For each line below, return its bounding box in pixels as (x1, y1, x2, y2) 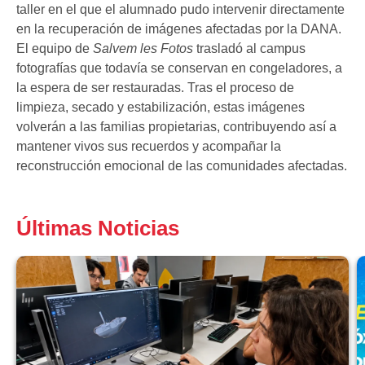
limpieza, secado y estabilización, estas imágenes (16, 99, 305, 114)
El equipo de (16, 41, 93, 55)
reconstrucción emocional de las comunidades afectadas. (16, 158, 347, 173)
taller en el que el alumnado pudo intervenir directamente (16, 2, 345, 16)
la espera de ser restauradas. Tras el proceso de (16, 80, 294, 95)
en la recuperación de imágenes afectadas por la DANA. (16, 21, 341, 36)
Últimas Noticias (16, 215, 179, 240)
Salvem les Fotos (93, 41, 193, 55)
